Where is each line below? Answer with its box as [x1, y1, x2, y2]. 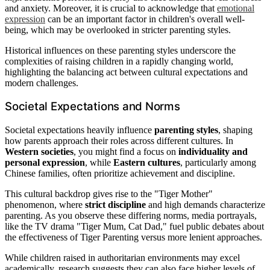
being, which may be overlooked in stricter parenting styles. [5, 24, 231, 35]
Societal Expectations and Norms [5, 99, 180, 114]
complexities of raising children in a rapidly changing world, [5, 55, 233, 66]
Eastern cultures [113, 157, 180, 168]
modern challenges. [5, 77, 78, 88]
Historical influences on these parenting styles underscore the [5, 45, 236, 55]
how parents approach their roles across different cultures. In [5, 136, 233, 146]
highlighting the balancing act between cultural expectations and [5, 66, 248, 77]
